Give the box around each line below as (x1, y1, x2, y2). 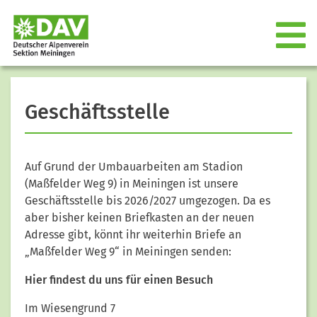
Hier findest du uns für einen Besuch (25, 272, 213, 287)
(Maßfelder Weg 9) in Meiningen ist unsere (25, 176, 238, 190)
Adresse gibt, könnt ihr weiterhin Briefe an (25, 227, 241, 241)
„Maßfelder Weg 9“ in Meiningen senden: (25, 244, 231, 258)
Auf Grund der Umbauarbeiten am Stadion (25, 159, 243, 173)
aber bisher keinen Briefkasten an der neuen (25, 210, 254, 224)
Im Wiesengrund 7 (25, 301, 115, 315)
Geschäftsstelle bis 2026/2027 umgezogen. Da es (25, 193, 270, 207)
